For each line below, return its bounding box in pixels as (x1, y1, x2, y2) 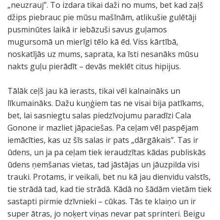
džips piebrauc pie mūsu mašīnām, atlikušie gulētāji (7, 12, 196, 23)
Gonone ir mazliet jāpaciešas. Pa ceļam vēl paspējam (7, 122, 198, 133)
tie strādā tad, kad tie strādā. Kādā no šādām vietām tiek (7, 184, 212, 194)
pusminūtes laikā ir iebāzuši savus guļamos (7, 24, 167, 35)
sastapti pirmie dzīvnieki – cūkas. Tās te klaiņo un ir (7, 196, 196, 207)
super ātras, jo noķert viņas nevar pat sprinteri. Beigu (7, 208, 205, 219)
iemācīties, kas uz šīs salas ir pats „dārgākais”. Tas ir (7, 135, 198, 145)
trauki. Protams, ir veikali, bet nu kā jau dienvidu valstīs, (7, 171, 211, 182)
